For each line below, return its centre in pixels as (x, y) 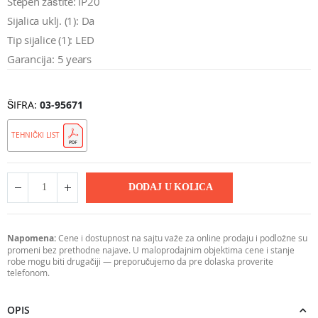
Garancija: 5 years (49, 59)
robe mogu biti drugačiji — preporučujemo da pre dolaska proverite (140, 261)
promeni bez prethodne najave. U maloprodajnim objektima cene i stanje (151, 250)
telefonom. (28, 272)
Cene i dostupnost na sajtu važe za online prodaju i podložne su (182, 237)
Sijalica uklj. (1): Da (51, 21)
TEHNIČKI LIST (35, 135)
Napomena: (32, 238)
